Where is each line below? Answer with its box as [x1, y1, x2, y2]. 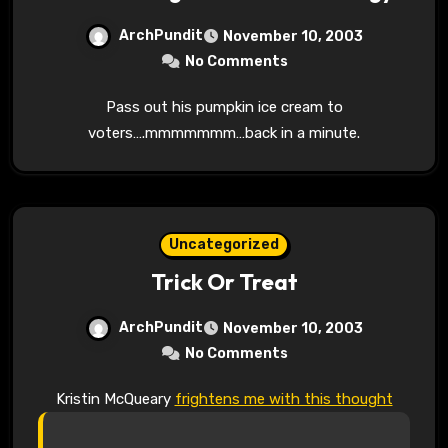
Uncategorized [169, 235, 279, 253]
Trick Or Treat [150, 267, 298, 296]
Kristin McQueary [64, 389, 175, 408]
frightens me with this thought [174, 389, 393, 408]
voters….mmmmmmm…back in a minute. [88, 123, 360, 142]
